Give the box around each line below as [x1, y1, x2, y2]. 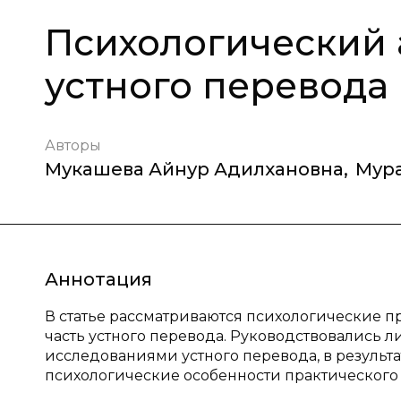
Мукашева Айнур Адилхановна [45, 158, 344, 180]
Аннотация [45, 269, 152, 290]
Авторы [45, 137, 101, 154]
